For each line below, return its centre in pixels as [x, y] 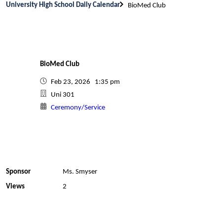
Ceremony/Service [78, 108]
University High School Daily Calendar [63, 5]
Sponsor [18, 172]
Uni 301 [63, 95]
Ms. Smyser [80, 172]
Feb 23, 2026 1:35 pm [87, 82]
